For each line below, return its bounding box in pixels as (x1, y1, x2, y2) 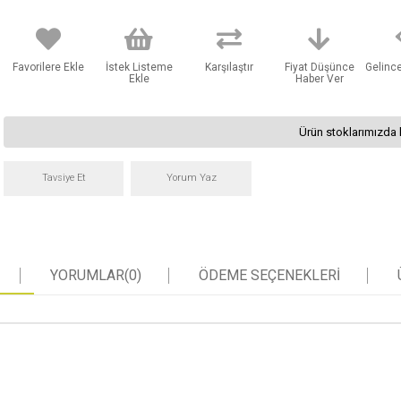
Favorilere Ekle (13, 61, 85, 73)
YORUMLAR (49, 267, 124, 284)
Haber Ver (294, 73, 344, 85)
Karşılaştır (204, 61, 253, 73)
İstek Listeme (105, 61, 173, 73)
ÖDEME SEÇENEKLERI (198, 267, 340, 284)
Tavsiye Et (41, 172, 86, 183)
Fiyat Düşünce (284, 61, 354, 73)
